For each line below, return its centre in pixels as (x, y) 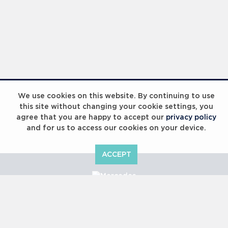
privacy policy (191, 118)
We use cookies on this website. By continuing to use (116, 96)
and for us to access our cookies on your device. (116, 128)
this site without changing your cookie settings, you (116, 107)
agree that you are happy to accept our (91, 118)
